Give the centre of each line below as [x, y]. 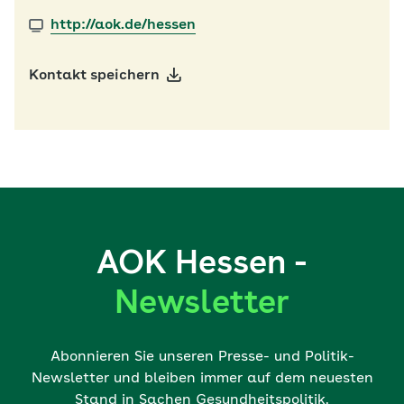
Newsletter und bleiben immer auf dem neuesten [202, 379]
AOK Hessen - [202, 265]
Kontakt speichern [94, 76]
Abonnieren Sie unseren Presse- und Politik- [202, 357]
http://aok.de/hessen [123, 25]
